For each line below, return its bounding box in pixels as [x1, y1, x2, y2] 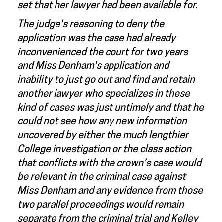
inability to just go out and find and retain [17, 75, 195, 85]
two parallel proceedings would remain [17, 200, 184, 210]
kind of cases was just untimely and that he [17, 103, 204, 113]
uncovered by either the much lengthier [17, 131, 188, 141]
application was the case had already [17, 34, 175, 44]
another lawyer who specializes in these [17, 89, 190, 99]
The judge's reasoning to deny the [17, 20, 164, 30]
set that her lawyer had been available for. [17, 1, 198, 11]
